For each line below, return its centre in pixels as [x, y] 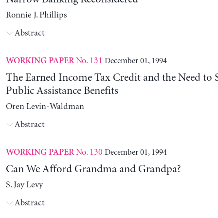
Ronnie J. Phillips [36, 15]
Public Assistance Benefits [62, 91]
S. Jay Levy [24, 185]
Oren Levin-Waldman [45, 107]
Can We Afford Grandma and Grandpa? [93, 170]
